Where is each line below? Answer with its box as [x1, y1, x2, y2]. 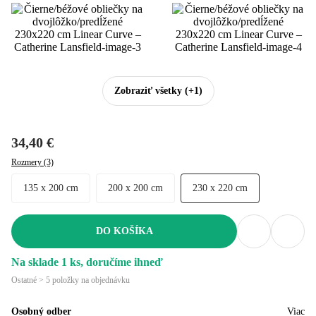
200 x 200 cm [113, 182, 163, 193]
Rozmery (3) [11, 157, 54, 167]
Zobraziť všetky [114, 85, 182, 96]
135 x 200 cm [28, 182, 78, 193]
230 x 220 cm [197, 182, 248, 193]
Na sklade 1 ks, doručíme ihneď [11, 255, 163, 268]
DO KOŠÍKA [95, 225, 153, 236]
